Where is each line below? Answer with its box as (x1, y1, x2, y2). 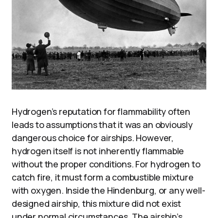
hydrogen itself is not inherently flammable (12, 145, 184, 157)
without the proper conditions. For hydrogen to (12, 158, 200, 170)
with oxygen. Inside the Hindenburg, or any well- (12, 184, 205, 196)
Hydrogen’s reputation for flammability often (12, 105, 191, 117)
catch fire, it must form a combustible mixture (12, 171, 194, 183)
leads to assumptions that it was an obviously (12, 118, 193, 130)
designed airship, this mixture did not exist (12, 197, 182, 209)
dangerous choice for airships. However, (12, 131, 174, 144)
